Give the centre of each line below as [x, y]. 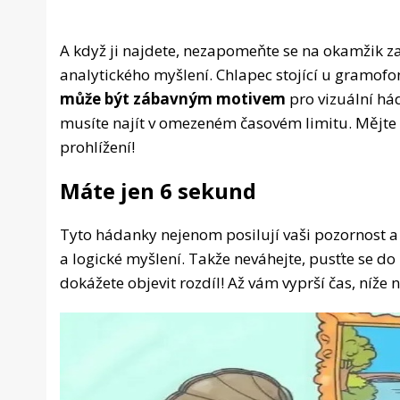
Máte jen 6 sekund [158, 191]
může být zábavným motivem [173, 99]
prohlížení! [97, 147]
